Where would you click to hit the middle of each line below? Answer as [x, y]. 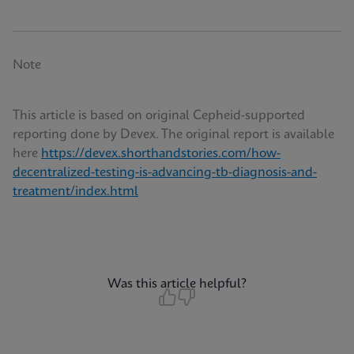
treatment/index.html [75, 192]
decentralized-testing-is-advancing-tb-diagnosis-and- [165, 173]
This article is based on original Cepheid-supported [159, 116]
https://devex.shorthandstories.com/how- [161, 154]
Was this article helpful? [177, 284]
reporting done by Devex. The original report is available [173, 135]
